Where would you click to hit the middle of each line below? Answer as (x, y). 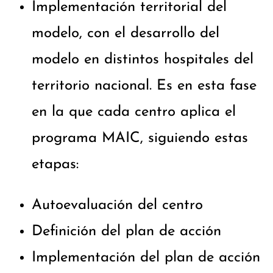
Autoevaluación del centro (117, 206)
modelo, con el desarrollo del (126, 34)
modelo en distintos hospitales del (143, 60)
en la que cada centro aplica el (134, 112)
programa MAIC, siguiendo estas (140, 139)
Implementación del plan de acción (146, 258)
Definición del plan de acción (126, 232)
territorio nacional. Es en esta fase (144, 86)
